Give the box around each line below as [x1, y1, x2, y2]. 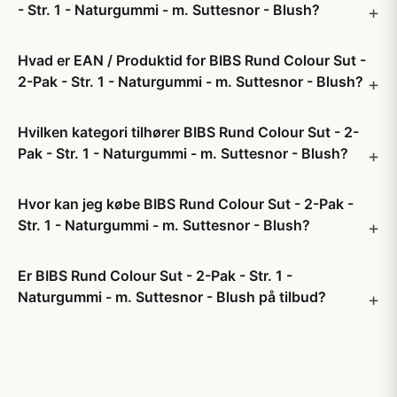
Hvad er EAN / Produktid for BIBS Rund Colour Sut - [18, 51, 366, 69]
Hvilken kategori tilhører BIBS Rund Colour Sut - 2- [18, 123, 359, 141]
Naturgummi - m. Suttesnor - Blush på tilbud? [18, 288, 326, 306]
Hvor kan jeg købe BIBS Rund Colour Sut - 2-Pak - [18, 195, 354, 213]
